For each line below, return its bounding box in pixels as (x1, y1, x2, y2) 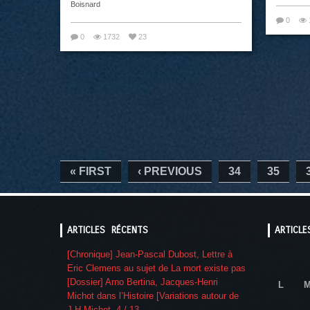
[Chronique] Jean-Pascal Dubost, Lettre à (67, 249, 232, 260)
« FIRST (70, 165, 111, 178)
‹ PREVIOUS (138, 165, 202, 178)
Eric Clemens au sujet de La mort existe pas (67, 263, 246, 274)
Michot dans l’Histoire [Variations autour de (67, 291, 239, 302)
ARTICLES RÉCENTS (67, 224, 148, 237)
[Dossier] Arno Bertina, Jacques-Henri (67, 277, 218, 288)
